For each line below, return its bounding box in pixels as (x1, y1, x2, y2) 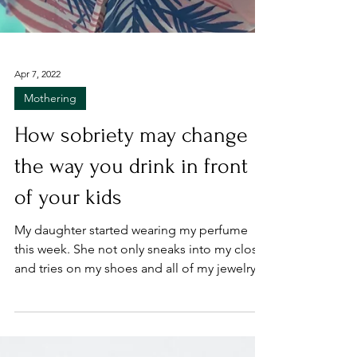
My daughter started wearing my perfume (14, 337, 248, 352)
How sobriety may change (14, 237, 248, 262)
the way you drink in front (14, 269, 248, 293)
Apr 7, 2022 (14, 182, 61, 194)
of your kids (14, 300, 122, 324)
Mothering (24, 206, 76, 220)
